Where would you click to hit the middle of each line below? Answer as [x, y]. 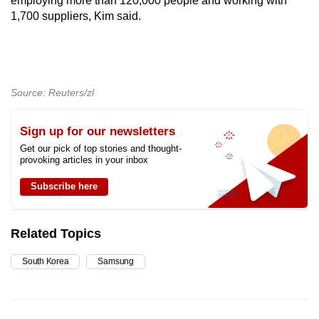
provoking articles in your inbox [84, 159]
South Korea [46, 261]
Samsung [116, 261]
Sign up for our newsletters [98, 131]
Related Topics [56, 233]
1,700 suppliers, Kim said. [76, 16]
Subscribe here [64, 186]
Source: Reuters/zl [52, 92]
